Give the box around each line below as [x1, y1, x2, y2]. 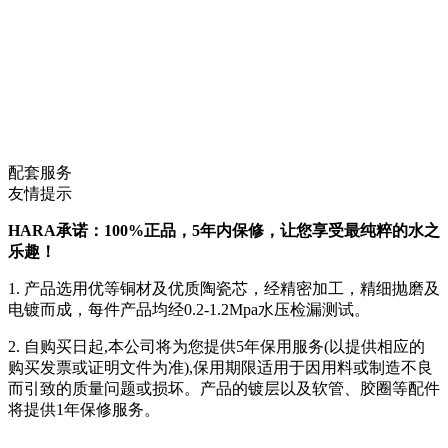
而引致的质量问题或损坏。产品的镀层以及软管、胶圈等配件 [8, 380, 440, 397]
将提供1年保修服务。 [8, 401, 160, 418]
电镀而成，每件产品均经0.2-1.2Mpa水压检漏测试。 [8, 301, 370, 318]
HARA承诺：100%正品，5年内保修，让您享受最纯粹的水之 [8, 222, 440, 239]
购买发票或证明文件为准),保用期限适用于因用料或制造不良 [8, 359, 433, 376]
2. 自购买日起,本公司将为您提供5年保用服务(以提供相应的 [8, 338, 425, 355]
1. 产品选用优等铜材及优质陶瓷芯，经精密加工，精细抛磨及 [8, 280, 440, 297]
